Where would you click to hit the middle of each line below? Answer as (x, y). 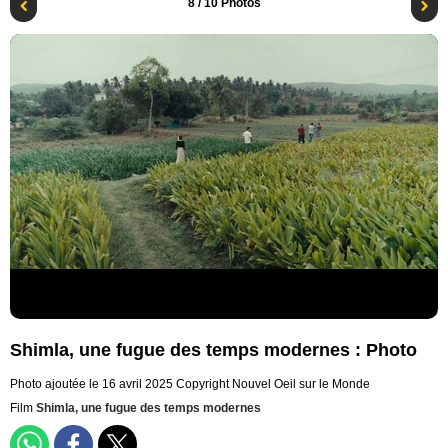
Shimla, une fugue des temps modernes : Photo (213, 350)
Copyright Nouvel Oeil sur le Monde (273, 384)
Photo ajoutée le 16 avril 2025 (91, 384)
